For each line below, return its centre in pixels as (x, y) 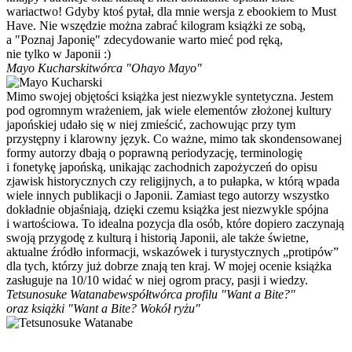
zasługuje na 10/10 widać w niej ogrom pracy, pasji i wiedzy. (157, 280)
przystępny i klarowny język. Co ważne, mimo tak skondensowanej (174, 138)
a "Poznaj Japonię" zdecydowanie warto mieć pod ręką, (145, 39)
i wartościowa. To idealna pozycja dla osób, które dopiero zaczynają (175, 223)
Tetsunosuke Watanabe (63, 294)
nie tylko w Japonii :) (59, 53)
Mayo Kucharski (48, 68)
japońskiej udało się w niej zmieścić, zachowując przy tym (151, 124)
